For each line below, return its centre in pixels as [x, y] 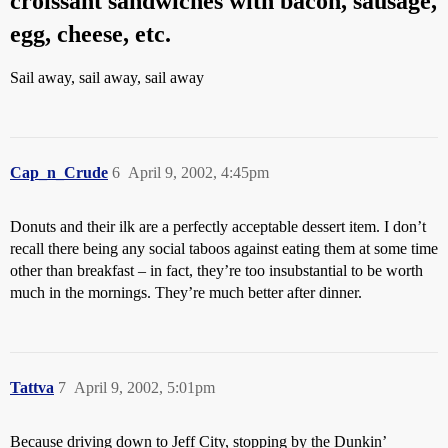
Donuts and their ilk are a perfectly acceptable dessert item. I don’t [218, 226]
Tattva [32, 387]
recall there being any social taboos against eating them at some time [224, 248]
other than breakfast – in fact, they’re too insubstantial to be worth [216, 270]
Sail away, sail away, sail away [107, 77]
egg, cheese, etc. [90, 34]
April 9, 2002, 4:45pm [198, 172]
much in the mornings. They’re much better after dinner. [186, 292]
